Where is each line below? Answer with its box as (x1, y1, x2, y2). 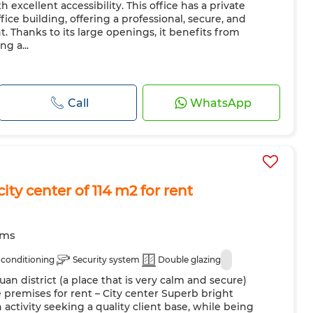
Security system (73, 254, 140, 265)
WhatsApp (189, 96, 252, 110)
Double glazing (158, 254, 221, 265)
